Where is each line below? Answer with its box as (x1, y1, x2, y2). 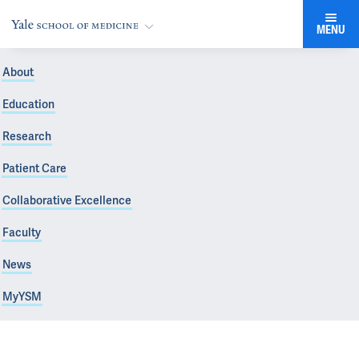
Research (2, 129, 51, 143)
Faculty (2, 225, 41, 240)
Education (2, 97, 54, 111)
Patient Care (2, 161, 67, 175)
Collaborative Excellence (2, 193, 131, 208)
